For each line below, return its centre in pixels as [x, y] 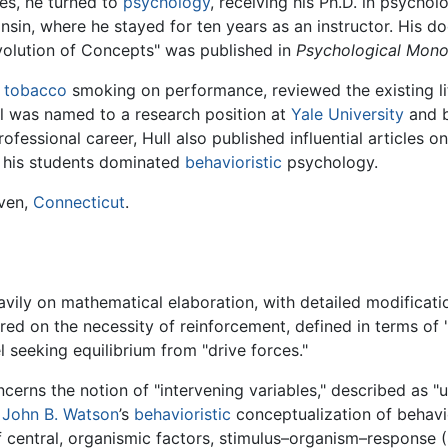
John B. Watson [60, 413]
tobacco [35, 90]
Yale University [347, 114]
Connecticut [79, 202]
